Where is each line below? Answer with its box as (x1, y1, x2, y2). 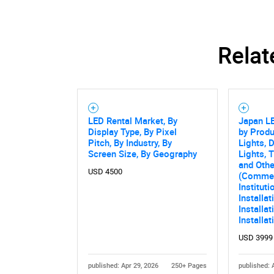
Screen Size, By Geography (87, 147, 197, 160)
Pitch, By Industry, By (87, 136, 172, 149)
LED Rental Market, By (87, 114, 177, 127)
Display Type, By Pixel (87, 125, 177, 138)
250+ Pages (171, 261, 207, 270)
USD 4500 (87, 166, 122, 176)
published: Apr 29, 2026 (87, 261, 158, 270)
